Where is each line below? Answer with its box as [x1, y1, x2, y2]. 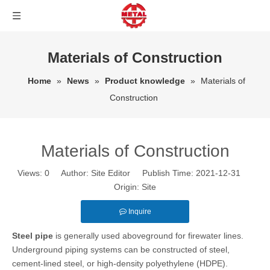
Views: [17, 168, 45, 178]
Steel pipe [12, 231, 53, 240]
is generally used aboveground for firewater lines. [53, 231, 243, 240]
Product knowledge [105, 76, 185, 86]
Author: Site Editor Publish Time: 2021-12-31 [49, 168, 253, 178]
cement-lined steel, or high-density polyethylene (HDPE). [12, 259, 228, 268]
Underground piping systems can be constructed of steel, [12, 245, 230, 254]
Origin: [114, 182, 142, 192]
